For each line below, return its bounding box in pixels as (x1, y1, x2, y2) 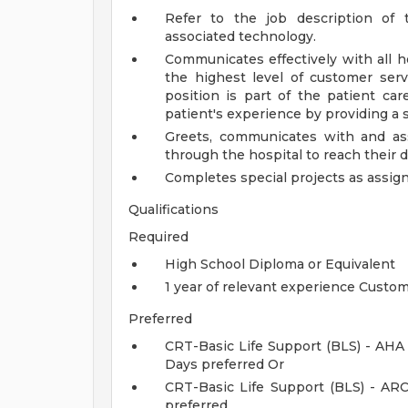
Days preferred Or (165, 356, 284, 372)
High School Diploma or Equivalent (165, 256, 395, 272)
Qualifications (128, 201, 219, 218)
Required (128, 229, 189, 245)
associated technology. (165, 28, 316, 45)
